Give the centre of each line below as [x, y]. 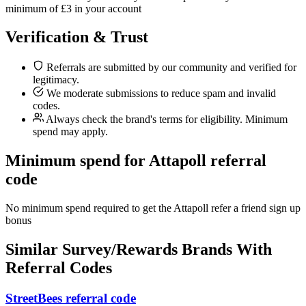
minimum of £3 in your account [73, 8]
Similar [34, 250]
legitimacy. [56, 80]
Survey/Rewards [120, 250]
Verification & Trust [77, 37]
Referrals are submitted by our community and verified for [170, 68]
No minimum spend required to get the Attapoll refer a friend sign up [153, 208]
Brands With [225, 250]
